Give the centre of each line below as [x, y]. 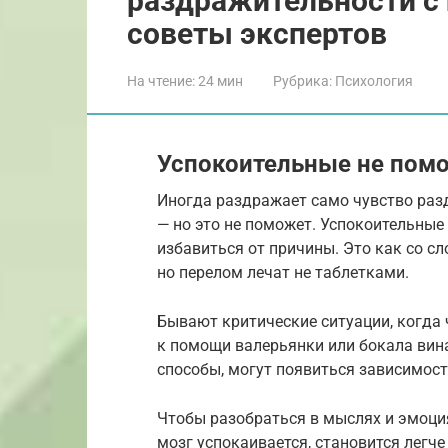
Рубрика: [302, 80]
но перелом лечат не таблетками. [283, 272]
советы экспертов [257, 33]
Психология [374, 80]
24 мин [219, 80]
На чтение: [161, 80]
